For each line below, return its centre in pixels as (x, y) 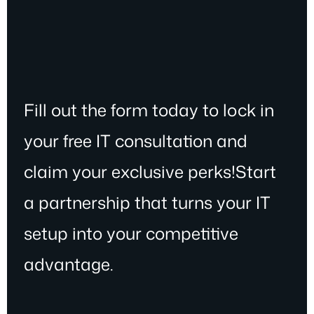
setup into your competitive (131, 233)
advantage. (69, 264)
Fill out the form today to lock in (149, 110)
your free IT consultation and (136, 141)
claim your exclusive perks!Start (150, 171)
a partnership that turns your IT (147, 202)
